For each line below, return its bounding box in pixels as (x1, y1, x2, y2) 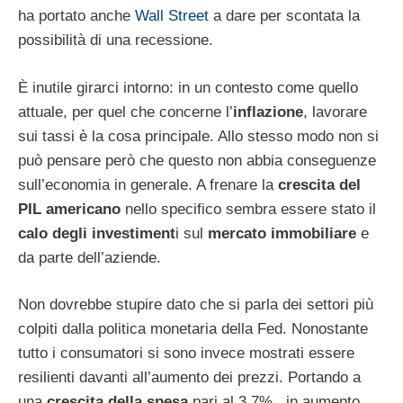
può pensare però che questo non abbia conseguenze (18, 151, 376, 169)
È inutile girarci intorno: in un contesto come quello (18, 78, 358, 96)
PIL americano (18, 200, 121, 218)
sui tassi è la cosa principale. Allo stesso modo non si (18, 127, 379, 145)
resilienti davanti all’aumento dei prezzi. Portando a (18, 369, 361, 387)
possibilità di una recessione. (18, 31, 213, 49)
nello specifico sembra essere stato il (121, 200, 376, 218)
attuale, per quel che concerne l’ (18, 103, 233, 121)
